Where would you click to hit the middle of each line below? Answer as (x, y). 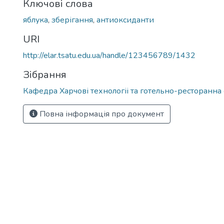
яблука (35, 20)
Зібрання (45, 75)
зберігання (72, 20)
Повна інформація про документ (101, 114)
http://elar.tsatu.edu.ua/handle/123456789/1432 (109, 55)
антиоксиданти (125, 20)
